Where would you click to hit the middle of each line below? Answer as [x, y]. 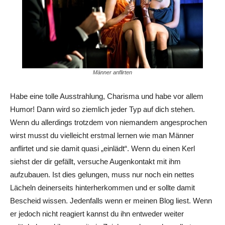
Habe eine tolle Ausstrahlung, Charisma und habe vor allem [107, 96]
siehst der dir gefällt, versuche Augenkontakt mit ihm [95, 161]
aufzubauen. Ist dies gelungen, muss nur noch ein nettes [102, 174]
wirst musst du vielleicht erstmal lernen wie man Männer [102, 135]
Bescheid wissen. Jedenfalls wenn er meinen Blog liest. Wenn [111, 200]
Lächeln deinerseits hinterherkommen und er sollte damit [102, 187]
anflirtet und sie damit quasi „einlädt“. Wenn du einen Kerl [102, 148]
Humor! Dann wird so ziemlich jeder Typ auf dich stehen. [102, 109]
